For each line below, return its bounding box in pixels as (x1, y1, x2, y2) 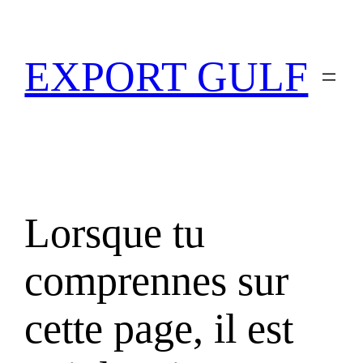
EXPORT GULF (24, 53, 309, 100)
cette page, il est (24, 305, 294, 352)
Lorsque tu (24, 209, 206, 256)
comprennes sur (24, 257, 289, 304)
